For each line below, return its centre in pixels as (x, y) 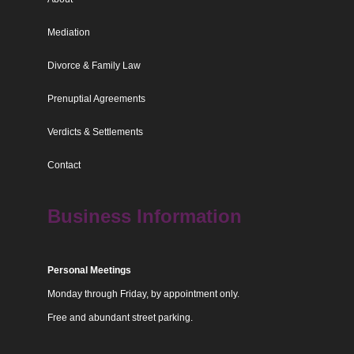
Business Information (144, 217)
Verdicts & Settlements (95, 132)
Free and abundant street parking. (120, 318)
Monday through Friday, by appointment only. (143, 294)
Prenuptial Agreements (96, 99)
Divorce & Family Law (94, 66)
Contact (64, 166)
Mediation (68, 33)
